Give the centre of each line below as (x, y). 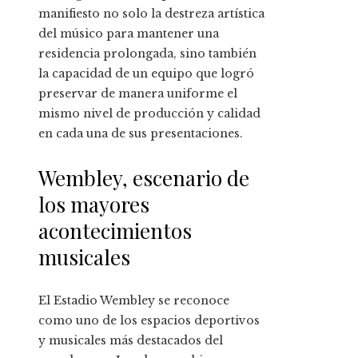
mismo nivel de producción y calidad (149, 113)
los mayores (94, 204)
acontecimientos (115, 230)
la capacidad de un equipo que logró (146, 73)
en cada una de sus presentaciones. (141, 133)
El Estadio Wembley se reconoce (134, 300)
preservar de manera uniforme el (138, 93)
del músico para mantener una (129, 33)
